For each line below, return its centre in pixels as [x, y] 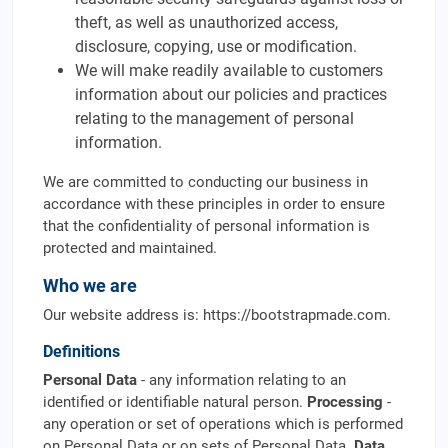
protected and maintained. [130, 248]
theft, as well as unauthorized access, [206, 22]
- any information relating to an [241, 380]
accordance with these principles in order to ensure [214, 204]
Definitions [81, 351]
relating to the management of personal [214, 118]
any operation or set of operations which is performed [223, 424]
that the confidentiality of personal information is [206, 226]
